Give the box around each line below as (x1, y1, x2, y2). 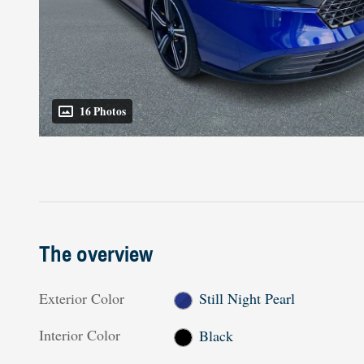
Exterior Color (39, 288, 124, 309)
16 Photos (80, 103, 126, 120)
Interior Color (39, 325, 120, 345)
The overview (39, 240, 153, 269)
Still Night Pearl (198, 288, 295, 309)
